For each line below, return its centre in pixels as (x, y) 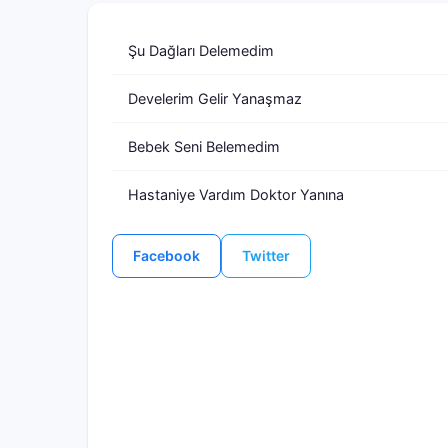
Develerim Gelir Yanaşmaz (215, 98)
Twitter (266, 255)
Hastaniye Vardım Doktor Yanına (236, 194)
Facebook (166, 255)
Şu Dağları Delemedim (201, 50)
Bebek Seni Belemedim (204, 146)
